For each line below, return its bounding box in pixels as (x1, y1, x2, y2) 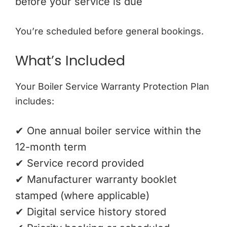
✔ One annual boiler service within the (15, 124, 201, 137)
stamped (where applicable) (15, 189, 149, 202)
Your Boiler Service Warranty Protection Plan (15, 81, 209, 92)
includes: (15, 95, 54, 106)
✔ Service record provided (15, 157, 144, 169)
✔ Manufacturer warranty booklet (15, 173, 177, 185)
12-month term (15, 140, 87, 153)
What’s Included (15, 51, 125, 70)
